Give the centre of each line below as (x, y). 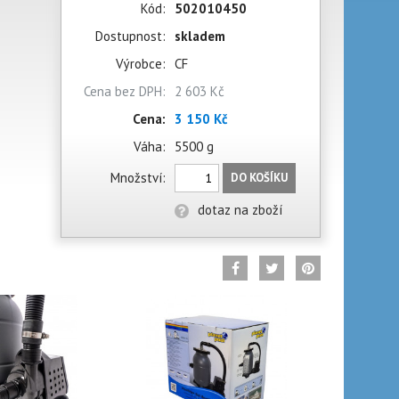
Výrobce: (141, 64)
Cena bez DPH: (125, 91)
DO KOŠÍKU (259, 178)
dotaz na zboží (240, 210)
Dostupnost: (130, 36)
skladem (200, 36)
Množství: (138, 178)
